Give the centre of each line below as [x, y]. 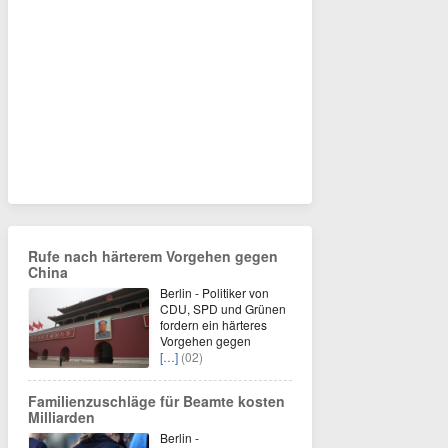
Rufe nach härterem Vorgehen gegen [153, 256]
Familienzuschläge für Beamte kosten [156, 401]
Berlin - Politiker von [214, 293]
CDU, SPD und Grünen [223, 309]
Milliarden [61, 417]
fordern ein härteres [213, 325]
